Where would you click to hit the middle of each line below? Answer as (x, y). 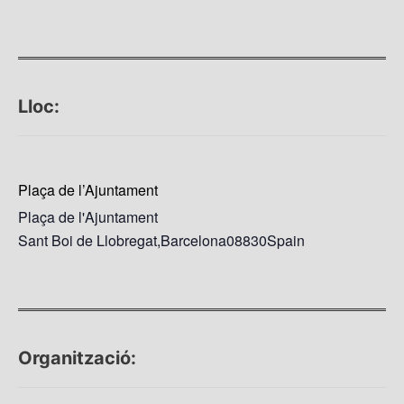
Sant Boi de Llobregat (87, 240)
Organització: (77, 358)
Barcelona (193, 240)
